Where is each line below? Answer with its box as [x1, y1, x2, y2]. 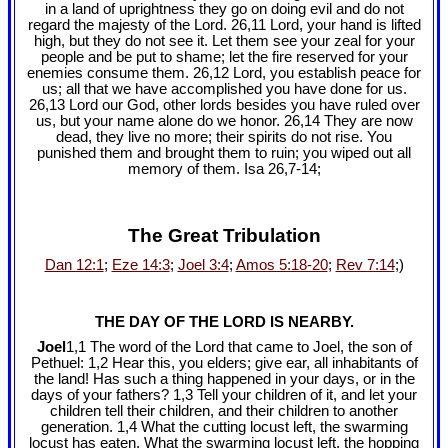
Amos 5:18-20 [235, 256, 328, 273]
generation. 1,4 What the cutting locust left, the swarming [40, 419, 408, 436]
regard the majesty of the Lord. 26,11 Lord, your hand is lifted [27, 17, 421, 34]
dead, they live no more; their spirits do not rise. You [56, 129, 392, 146]
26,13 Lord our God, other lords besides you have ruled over [28, 97, 420, 114]
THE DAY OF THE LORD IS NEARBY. [94, 313, 354, 330]
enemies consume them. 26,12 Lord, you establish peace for [27, 65, 421, 82]
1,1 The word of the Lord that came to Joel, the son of [65, 339, 412, 356]
